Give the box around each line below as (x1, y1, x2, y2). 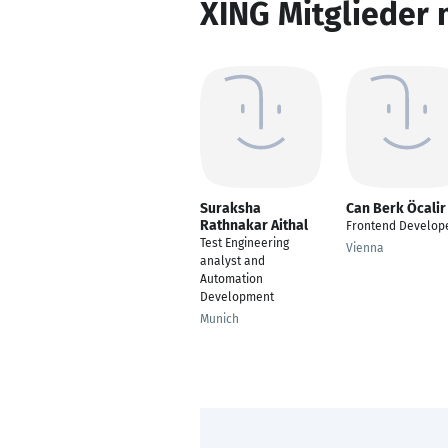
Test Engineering (200, 236, 289, 250)
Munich (200, 312, 239, 326)
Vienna (346, 241, 384, 255)
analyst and (200, 254, 265, 268)
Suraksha (200, 200, 261, 217)
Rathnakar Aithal (200, 217, 308, 234)
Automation (200, 272, 263, 286)
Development (200, 290, 274, 304)
